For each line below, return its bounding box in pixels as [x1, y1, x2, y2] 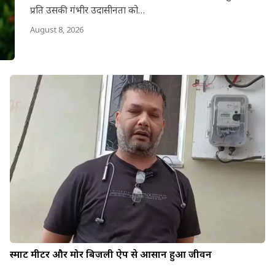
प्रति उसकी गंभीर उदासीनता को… [29, 4, 145, 16]
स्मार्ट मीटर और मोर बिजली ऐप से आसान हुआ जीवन [9, 247, 212, 261]
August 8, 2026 [29, 24, 83, 35]
